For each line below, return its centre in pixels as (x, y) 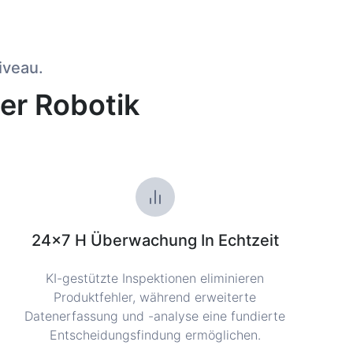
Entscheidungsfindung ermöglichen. (155, 334)
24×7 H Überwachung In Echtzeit (155, 240)
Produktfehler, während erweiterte (155, 297)
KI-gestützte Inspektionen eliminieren (155, 278)
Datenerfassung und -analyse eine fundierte (155, 316)
